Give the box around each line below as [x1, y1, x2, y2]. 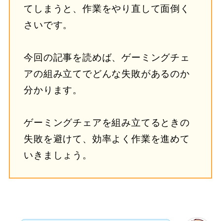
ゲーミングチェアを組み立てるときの [24, 117, 190, 128]
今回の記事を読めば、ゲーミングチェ [24, 52, 190, 63]
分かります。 [24, 85, 82, 96]
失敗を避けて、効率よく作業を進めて [24, 134, 190, 145]
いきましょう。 [24, 150, 92, 161]
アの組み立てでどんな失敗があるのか [24, 69, 190, 79]
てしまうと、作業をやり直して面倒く [24, 3, 190, 14]
